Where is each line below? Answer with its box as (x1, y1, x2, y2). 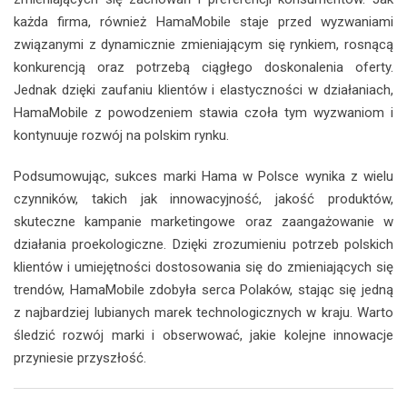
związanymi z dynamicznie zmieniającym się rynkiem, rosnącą (14, 35, 393, 53)
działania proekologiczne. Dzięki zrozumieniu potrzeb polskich (14, 235, 393, 253)
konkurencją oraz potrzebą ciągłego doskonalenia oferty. (14, 58, 393, 75)
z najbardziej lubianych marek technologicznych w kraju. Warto (14, 303, 393, 321)
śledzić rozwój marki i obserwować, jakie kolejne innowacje (14, 326, 393, 343)
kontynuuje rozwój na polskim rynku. (14, 126, 229, 144)
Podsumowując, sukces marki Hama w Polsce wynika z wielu (14, 167, 393, 184)
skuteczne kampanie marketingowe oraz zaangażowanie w (14, 213, 393, 230)
